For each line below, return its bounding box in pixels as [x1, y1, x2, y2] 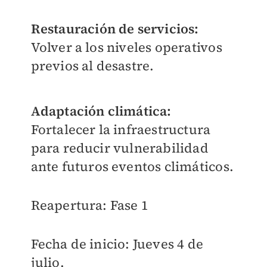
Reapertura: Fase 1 [30, 196, 149, 215]
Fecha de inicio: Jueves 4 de [30, 235, 204, 253]
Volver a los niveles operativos [30, 38, 222, 57]
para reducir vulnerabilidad [30, 139, 209, 157]
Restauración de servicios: [30, 20, 199, 38]
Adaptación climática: [30, 102, 172, 120]
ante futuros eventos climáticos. [30, 157, 234, 176]
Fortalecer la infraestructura [30, 120, 211, 139]
